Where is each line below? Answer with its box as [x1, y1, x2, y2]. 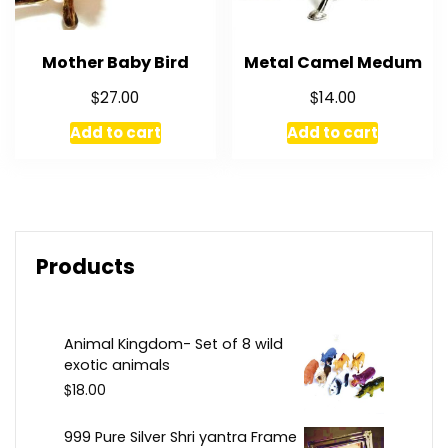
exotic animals [64, 354, 170, 375]
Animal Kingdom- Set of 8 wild [64, 333, 283, 354]
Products [36, 251, 135, 281]
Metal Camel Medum [243, 51, 422, 75]
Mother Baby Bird [41, 51, 189, 75]
